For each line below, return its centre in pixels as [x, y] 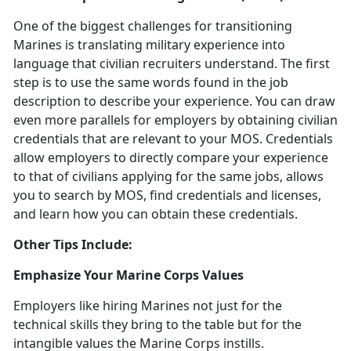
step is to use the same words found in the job [151, 83]
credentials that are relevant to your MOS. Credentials [173, 139]
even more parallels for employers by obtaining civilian [175, 120]
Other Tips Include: [73, 245]
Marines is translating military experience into [149, 45]
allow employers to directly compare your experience [171, 158]
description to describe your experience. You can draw [174, 101]
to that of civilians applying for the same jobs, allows [168, 177]
